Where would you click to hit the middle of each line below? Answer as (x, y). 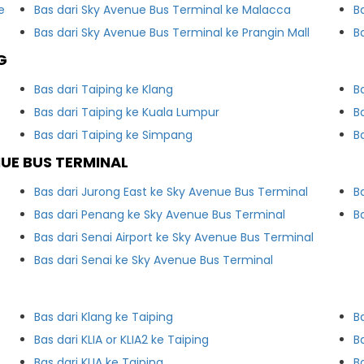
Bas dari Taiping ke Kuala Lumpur (127, 112)
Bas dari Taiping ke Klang (104, 89)
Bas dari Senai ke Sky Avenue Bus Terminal (154, 260)
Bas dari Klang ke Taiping (104, 317)
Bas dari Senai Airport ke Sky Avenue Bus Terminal (174, 237)
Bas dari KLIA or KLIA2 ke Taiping (122, 340)
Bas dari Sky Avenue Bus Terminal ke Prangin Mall (172, 32)
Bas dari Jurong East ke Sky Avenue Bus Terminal (171, 192)
